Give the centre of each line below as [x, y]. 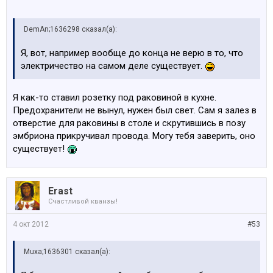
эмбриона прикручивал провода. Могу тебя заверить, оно [134, 136]
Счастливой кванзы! [83, 201]
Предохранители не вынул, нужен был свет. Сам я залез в [135, 110]
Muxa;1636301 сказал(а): [67, 252]
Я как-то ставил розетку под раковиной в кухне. [115, 97]
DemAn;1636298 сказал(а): [70, 29]
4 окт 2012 [31, 224]
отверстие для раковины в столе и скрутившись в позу [129, 123]
